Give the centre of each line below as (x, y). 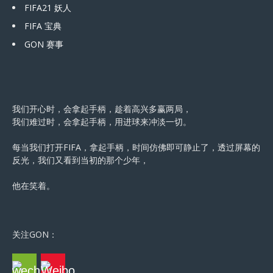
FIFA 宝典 (43, 26)
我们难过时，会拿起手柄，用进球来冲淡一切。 (102, 121)
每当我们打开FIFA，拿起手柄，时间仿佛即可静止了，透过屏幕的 (136, 147)
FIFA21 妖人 (48, 7)
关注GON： (35, 234)
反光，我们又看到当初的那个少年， (80, 160)
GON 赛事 (44, 44)
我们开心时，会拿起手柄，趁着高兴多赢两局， (102, 108)
